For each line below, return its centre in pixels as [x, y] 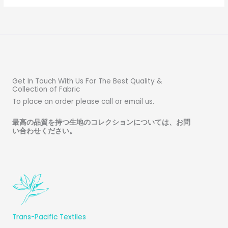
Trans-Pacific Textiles [49, 217]
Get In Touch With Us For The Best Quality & [87, 81]
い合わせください [41, 131]
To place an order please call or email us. [83, 102]
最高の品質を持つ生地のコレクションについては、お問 [101, 123]
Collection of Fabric [46, 90]
